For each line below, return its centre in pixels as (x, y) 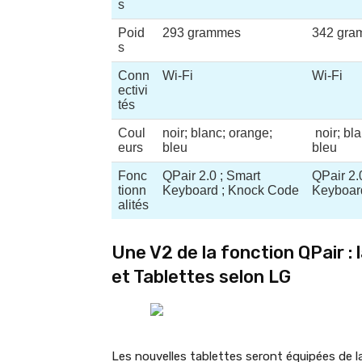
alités (133, 205)
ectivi (133, 90)
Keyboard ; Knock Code (231, 190)
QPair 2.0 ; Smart (211, 176)
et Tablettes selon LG (201, 277)
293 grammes (202, 33)
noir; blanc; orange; (217, 133)
